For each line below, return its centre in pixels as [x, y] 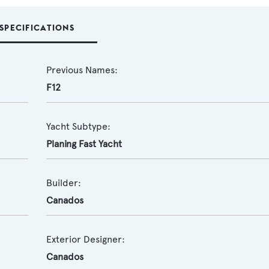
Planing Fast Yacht [84, 144]
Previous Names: [82, 70]
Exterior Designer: [85, 239]
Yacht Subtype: [78, 126]
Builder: [63, 183]
